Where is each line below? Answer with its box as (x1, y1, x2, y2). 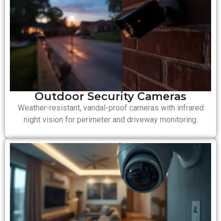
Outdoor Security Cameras (35, 90, 186, 104)
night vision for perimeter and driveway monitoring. (23, 115, 198, 125)
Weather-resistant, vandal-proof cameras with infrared (17, 103, 204, 113)
